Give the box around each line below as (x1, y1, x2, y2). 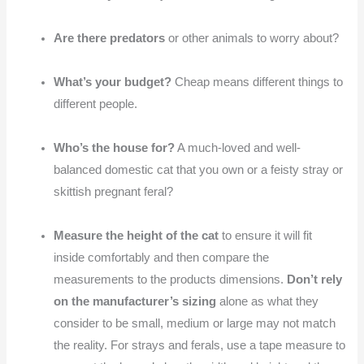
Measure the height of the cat (54, 228, 219, 242)
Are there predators (54, 31, 166, 45)
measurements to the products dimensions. (54, 272, 288, 286)
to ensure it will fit (219, 228, 313, 242)
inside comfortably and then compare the (54, 250, 270, 264)
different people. (54, 97, 138, 110)
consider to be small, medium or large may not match (54, 316, 336, 330)
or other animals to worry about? (165, 31, 340, 45)
